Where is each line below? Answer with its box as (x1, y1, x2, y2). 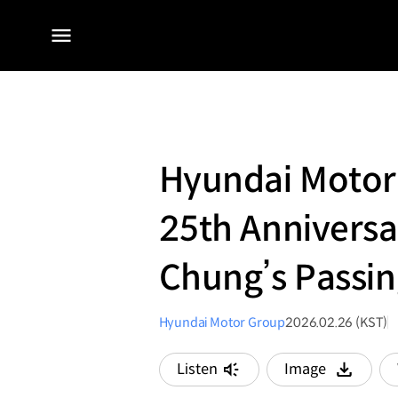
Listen (176, 360, 218, 379)
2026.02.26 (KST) (285, 314, 388, 330)
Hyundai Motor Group (158, 314, 286, 330)
